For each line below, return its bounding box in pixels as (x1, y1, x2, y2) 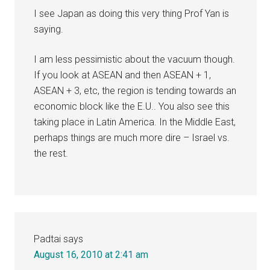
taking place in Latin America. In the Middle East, (34, 116, 236, 128)
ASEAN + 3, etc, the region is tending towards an (34, 84, 237, 96)
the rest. (34, 147, 69, 159)
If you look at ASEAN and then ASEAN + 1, (34, 69, 212, 81)
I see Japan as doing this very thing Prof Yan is (34, 7, 230, 19)
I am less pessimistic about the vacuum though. (34, 53, 236, 65)
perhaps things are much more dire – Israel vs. (34, 131, 230, 143)
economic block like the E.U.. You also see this (34, 100, 230, 112)
